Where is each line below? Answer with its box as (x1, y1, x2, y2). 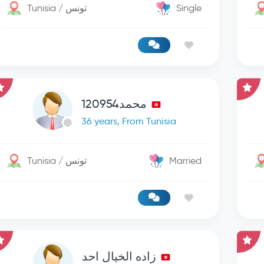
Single (176, 2, 202, 14)
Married (169, 155, 202, 166)
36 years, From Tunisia (81, 115, 177, 127)
